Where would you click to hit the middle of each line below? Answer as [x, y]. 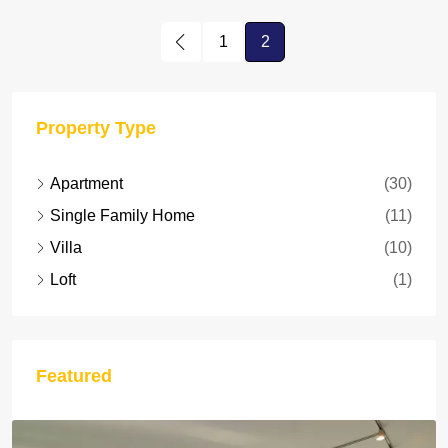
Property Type [96, 128]
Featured [74, 376]
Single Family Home [122, 215]
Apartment [86, 183]
